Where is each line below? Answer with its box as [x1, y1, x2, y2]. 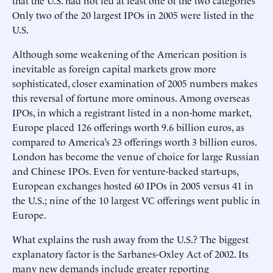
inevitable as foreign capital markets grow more [12, 62, 216, 75]
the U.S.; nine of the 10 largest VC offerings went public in [12, 193, 260, 207]
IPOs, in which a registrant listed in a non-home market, [12, 105, 251, 119]
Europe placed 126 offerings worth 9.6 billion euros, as [12, 120, 244, 133]
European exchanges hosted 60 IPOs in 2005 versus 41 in [12, 179, 253, 192]
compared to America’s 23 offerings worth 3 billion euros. [12, 135, 257, 148]
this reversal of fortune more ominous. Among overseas [12, 91, 250, 104]
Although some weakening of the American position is [12, 47, 247, 60]
